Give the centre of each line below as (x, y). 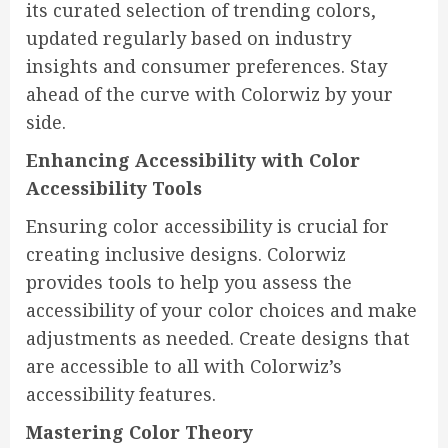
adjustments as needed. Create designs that (218, 338)
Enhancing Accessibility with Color (193, 160)
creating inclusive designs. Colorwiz (186, 254)
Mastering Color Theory (139, 432)
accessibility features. (121, 394)
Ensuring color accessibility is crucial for (207, 226)
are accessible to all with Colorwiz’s (184, 366)
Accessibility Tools (114, 188)
